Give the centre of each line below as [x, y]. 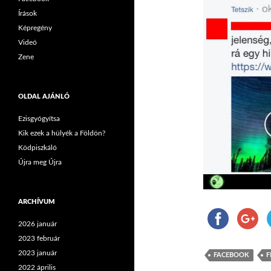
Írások [28, 13]
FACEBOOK [231, 255]
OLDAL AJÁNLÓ [44, 96]
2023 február [39, 238]
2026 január [38, 224]
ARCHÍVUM [37, 202]
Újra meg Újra [40, 162]
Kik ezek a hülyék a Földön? [62, 133]
